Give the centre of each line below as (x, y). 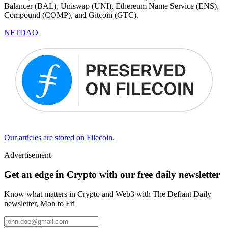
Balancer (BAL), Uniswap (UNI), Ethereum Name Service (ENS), (111, 6)
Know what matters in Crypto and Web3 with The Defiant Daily (108, 194)
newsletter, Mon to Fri (39, 204)
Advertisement (27, 155)
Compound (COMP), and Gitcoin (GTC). (71, 15)
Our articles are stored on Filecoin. (59, 137)
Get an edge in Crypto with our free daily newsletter (112, 175)
